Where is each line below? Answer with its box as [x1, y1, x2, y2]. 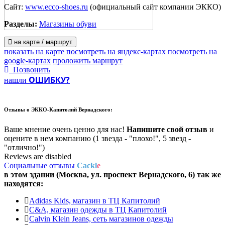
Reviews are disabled [4, 152, 71, 161]
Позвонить [9, 65, 50, 74]
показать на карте [4, 47, 64, 56]
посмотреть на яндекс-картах [66, 47, 166, 56]
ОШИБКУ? [29, 74, 70, 85]
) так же [192, 170, 221, 179]
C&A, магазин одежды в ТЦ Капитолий [29, 205, 167, 214]
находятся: [4, 179, 43, 188]
